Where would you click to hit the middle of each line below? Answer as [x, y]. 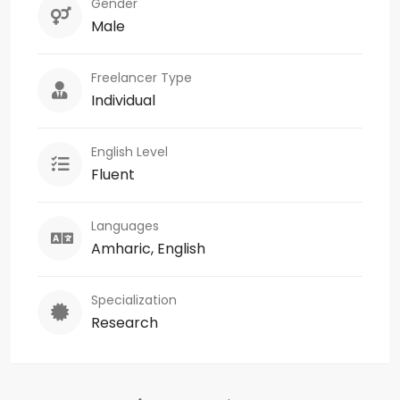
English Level [129, 151]
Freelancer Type [142, 77]
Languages [125, 225]
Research [125, 322]
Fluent [113, 174]
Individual [123, 100]
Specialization [134, 300]
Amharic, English [148, 248]
